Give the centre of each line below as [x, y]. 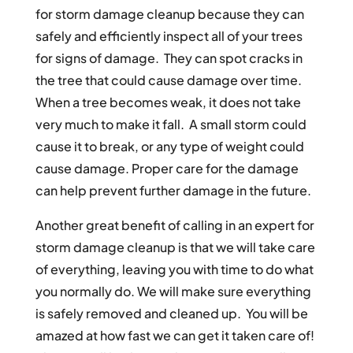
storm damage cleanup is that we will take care [175, 247]
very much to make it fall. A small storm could [171, 124]
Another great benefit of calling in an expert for [175, 225]
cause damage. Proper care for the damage [167, 169]
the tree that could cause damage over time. [169, 80]
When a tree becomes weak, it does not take [168, 102]
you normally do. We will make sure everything [173, 292]
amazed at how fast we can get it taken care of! [176, 336]
